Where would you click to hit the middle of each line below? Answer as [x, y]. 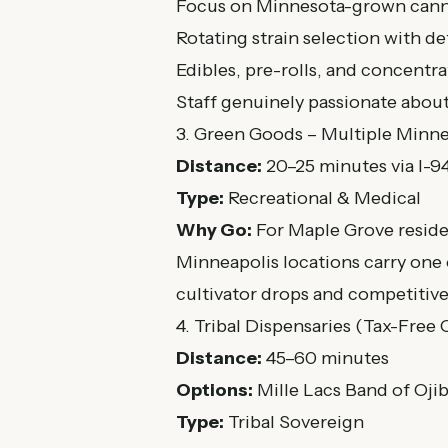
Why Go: [214, 230]
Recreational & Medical [322, 198]
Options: [214, 390]
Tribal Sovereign [294, 422]
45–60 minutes [325, 358]
